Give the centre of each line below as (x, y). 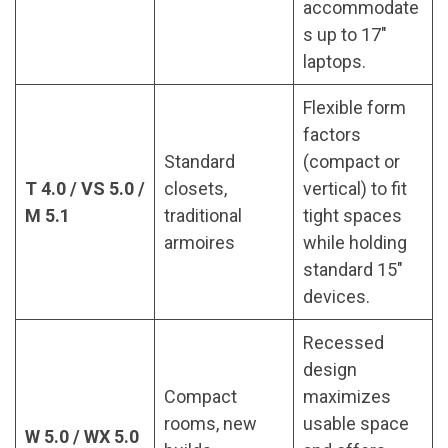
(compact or (351, 162)
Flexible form (354, 108)
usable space (356, 424)
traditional (203, 216)
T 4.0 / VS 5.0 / (85, 189)
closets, (195, 189)
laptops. (334, 62)
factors (332, 135)
